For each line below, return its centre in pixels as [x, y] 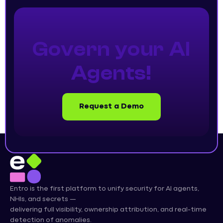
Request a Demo [111, 106]
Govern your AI [111, 49]
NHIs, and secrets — [43, 199]
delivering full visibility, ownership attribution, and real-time [108, 209]
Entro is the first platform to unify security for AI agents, [105, 188]
